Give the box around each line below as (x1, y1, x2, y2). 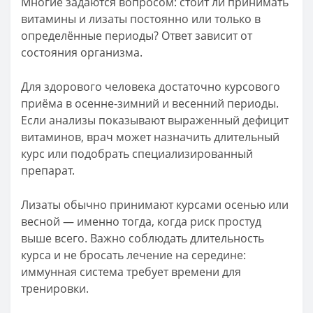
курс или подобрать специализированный (21, 146, 253, 161)
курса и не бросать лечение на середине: (21, 247, 246, 263)
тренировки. (21, 281, 89, 296)
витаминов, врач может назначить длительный (21, 129, 279, 145)
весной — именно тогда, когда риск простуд (21, 214, 261, 229)
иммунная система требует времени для (21, 264, 241, 279)
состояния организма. (21, 45, 143, 60)
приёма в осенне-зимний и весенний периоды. (21, 96, 279, 111)
